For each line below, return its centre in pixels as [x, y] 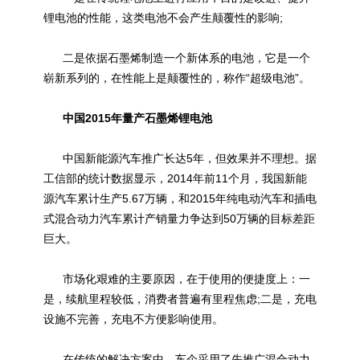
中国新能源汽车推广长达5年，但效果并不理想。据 [180, 158]
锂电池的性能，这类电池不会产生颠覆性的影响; [163, 18]
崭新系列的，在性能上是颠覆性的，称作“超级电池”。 [177, 78]
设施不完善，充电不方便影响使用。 [133, 319]
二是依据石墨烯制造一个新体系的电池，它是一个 [177, 58]
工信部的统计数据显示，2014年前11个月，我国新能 [175, 178]
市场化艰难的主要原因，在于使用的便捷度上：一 [177, 279]
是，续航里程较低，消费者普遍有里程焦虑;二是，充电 [180, 299]
